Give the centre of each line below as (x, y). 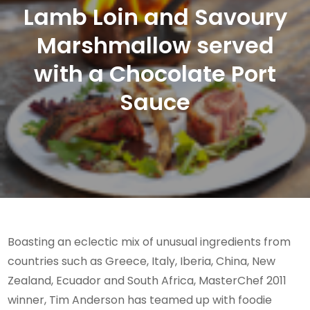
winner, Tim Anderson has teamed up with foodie (140, 300)
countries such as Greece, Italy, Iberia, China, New (142, 261)
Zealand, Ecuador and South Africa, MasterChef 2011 (147, 280)
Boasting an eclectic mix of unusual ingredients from (149, 241)
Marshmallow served (155, 45)
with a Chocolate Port (155, 73)
